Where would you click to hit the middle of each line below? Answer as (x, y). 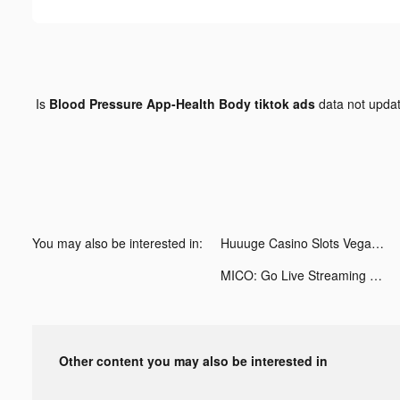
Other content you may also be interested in (193, 360)
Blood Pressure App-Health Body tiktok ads (182, 103)
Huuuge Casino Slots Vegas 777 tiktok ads (378, 242)
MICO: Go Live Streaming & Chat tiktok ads (376, 275)
